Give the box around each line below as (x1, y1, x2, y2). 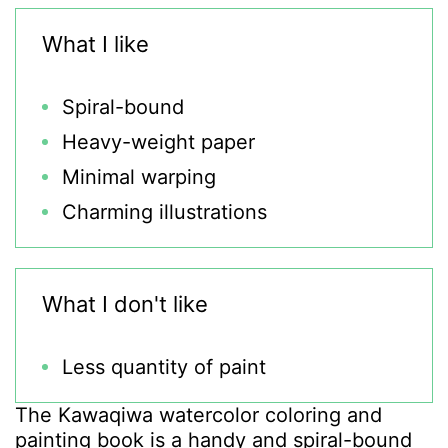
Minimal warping (62, 165, 216, 189)
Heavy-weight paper (62, 130, 255, 154)
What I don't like (42, 291, 208, 317)
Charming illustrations (62, 200, 267, 224)
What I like (42, 31, 149, 57)
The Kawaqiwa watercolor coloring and (15, 403, 382, 427)
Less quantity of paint (62, 355, 266, 379)
